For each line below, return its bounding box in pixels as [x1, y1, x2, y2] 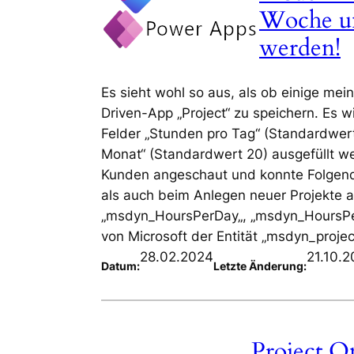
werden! [259, 32, 341, 65]
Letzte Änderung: [213, 259, 307, 273]
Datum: [101, 259, 140, 273]
